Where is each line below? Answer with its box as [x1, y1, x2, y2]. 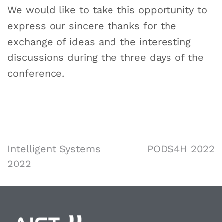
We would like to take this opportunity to [7, 3, 207, 16]
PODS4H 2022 [147, 142, 215, 155]
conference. [7, 67, 64, 79]
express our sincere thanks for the [7, 19, 176, 32]
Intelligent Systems [7, 142, 101, 155]
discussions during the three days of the [7, 51, 204, 63]
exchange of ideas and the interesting [7, 35, 191, 48]
